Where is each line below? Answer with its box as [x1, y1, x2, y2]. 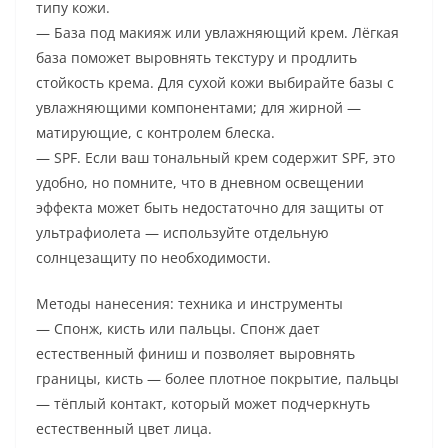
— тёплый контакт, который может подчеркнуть [36, 394, 370, 414]
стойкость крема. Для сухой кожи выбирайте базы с [36, 73, 394, 93]
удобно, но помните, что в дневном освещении [36, 173, 364, 193]
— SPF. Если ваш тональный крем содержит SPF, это [36, 148, 395, 168]
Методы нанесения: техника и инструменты [36, 294, 343, 314]
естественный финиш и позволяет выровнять [36, 344, 355, 364]
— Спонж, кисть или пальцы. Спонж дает [36, 319, 320, 339]
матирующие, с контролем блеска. [36, 123, 275, 143]
